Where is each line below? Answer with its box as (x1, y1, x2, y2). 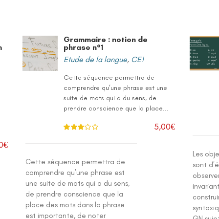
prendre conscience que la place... (64, 104, 169, 112)
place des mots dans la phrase (25, 200, 125, 209)
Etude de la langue (64, 55, 128, 64)
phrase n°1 (64, 43, 104, 52)
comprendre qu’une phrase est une (64, 84, 168, 92)
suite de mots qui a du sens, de (64, 94, 157, 102)
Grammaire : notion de (64, 35, 148, 44)
